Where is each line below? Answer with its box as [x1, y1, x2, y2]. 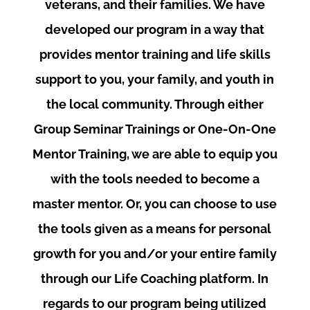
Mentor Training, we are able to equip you [32, 147, 277, 161]
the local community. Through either [46, 97, 264, 111]
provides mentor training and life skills [39, 47, 271, 62]
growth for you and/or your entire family [33, 246, 277, 261]
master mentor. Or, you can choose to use [33, 197, 277, 211]
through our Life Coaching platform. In [41, 271, 269, 286]
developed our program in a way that [45, 22, 265, 37]
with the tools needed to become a [50, 172, 259, 186]
